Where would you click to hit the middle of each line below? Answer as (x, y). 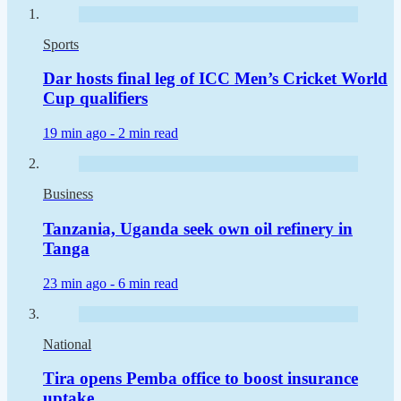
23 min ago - (81, 283)
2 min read (148, 133)
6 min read (148, 283)
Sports (61, 44)
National (67, 344)
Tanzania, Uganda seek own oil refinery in (198, 228)
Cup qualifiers (95, 98)
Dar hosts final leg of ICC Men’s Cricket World (215, 79)
